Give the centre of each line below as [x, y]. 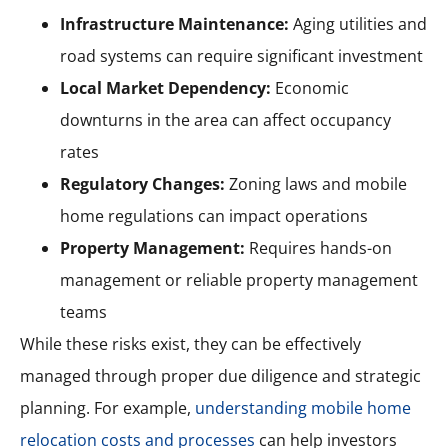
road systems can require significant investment [241, 55]
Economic [310, 87]
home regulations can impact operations [214, 215]
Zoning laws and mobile [316, 183]
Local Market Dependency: [165, 87]
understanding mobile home [303, 407]
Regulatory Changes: [142, 183]
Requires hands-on [318, 247]
